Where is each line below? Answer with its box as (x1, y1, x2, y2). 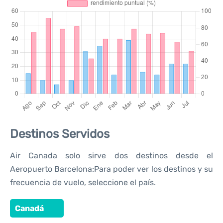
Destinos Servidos (10, 127, 110, 141)
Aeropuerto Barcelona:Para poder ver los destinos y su (10, 164, 213, 174)
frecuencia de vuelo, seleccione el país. (10, 178, 156, 187)
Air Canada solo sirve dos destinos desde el (10, 151, 213, 160)
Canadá (15, 204, 44, 213)
